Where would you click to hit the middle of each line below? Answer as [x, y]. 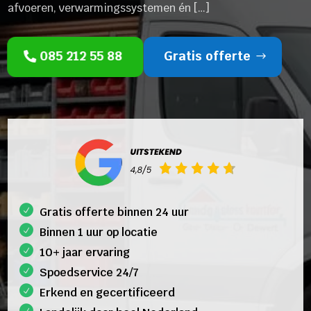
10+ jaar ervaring [85, 253]
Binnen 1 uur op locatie [99, 233]
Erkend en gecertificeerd [108, 293]
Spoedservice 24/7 [90, 273]
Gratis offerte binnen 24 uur [115, 212]
